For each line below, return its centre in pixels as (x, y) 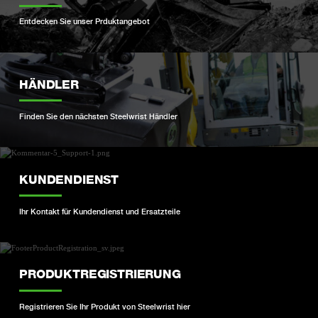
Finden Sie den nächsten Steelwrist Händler (99, 117)
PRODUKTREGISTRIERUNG (100, 274)
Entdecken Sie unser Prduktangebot (85, 22)
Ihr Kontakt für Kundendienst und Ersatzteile (100, 212)
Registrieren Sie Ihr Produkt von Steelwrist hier (105, 307)
